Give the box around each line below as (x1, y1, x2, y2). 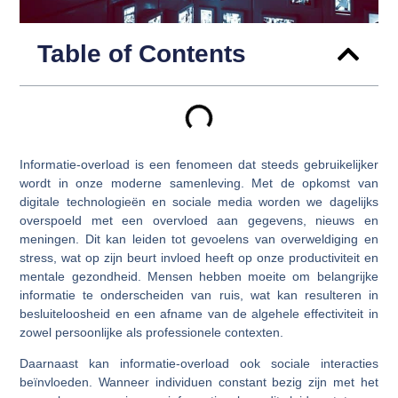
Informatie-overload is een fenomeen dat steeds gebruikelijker (20, 156, 378, 171)
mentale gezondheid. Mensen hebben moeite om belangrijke (20, 268, 378, 283)
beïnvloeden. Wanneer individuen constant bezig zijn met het (20, 375, 378, 390)
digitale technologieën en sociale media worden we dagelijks (20, 194, 378, 209)
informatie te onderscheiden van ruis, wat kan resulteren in (20, 287, 378, 302)
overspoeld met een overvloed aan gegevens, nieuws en (20, 212, 378, 227)
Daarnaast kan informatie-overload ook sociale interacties (20, 356, 378, 371)
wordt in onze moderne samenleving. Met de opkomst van (20, 175, 378, 190)
